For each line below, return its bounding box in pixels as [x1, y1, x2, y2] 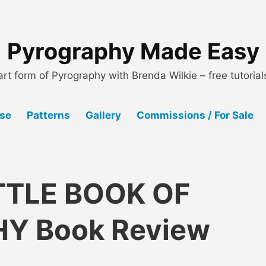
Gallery [85, 109, 121, 121]
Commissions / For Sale [136, 109, 254, 121]
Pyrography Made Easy [7, 37, 259, 65]
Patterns [27, 109, 71, 121]
